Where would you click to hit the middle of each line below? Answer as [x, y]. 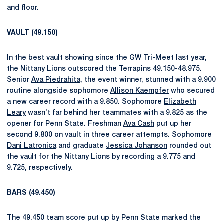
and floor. [23, 8]
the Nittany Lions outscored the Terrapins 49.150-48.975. [104, 69]
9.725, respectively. [40, 168]
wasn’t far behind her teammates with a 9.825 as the [117, 113]
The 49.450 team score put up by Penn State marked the [104, 218]
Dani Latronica [32, 146]
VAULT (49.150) [32, 33]
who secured [192, 91]
